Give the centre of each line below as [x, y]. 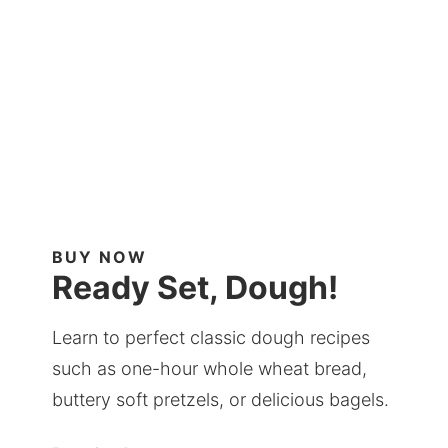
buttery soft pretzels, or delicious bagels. [220, 400]
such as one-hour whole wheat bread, [209, 369]
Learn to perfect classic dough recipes [211, 338]
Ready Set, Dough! [195, 288]
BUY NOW [99, 257]
